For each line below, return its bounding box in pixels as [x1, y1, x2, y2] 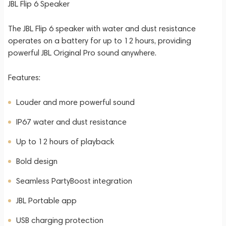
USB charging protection [16, 215, 103, 225]
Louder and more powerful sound [16, 97, 135, 107]
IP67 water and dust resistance [16, 117, 127, 127]
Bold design [16, 156, 58, 166]
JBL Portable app [16, 196, 77, 205]
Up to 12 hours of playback [16, 137, 114, 146]
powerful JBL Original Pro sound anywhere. [8, 48, 156, 58]
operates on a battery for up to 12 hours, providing [8, 36, 191, 45]
